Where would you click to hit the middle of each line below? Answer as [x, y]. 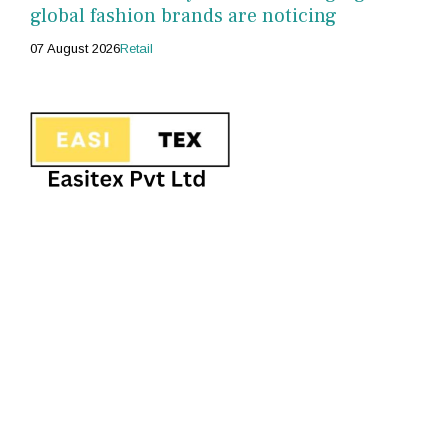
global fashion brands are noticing [183, 16]
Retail [136, 49]
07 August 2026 [75, 49]
